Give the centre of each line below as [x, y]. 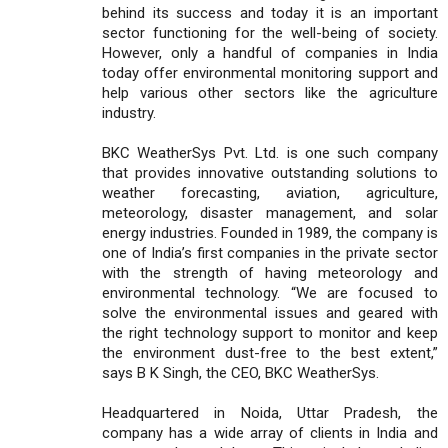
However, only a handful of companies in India [270, 52]
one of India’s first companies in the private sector [270, 252]
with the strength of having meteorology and [270, 272]
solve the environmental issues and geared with [270, 312]
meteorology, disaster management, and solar [270, 212]
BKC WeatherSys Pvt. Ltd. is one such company [270, 152]
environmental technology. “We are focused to [270, 292]
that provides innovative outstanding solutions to [270, 172]
